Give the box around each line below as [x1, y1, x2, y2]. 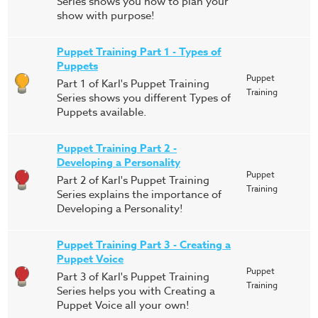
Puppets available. [57, 104, 146, 120]
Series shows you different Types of [57, 90, 231, 106]
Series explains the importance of [57, 187, 221, 202]
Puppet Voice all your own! [57, 297, 190, 313]
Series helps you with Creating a [57, 283, 215, 299]
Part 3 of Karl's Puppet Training [57, 269, 209, 285]
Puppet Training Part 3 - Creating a [57, 237, 231, 252]
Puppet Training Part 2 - [57, 141, 177, 155]
